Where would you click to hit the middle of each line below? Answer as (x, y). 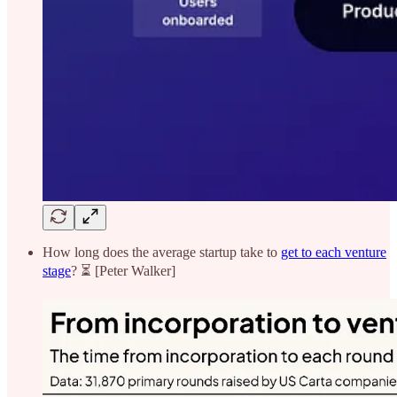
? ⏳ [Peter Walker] (123, 271)
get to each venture (334, 252)
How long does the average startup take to (162, 252)
